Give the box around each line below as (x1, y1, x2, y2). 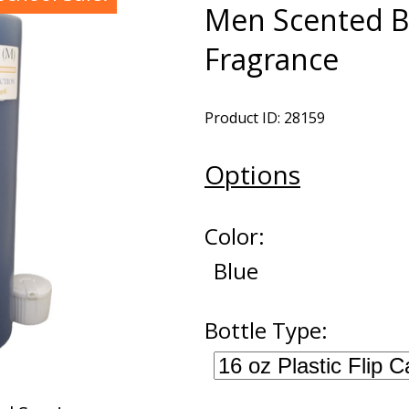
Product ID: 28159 (204, 108, 325, 128)
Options (204, 157, 300, 192)
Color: (204, 221, 265, 251)
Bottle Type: (204, 315, 328, 345)
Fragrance (204, 39, 339, 79)
